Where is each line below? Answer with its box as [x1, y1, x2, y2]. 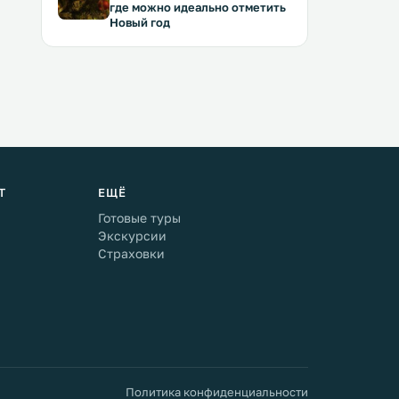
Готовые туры [98, 210, 181, 225]
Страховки [98, 246, 165, 261]
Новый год [110, 15, 170, 29]
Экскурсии [98, 228, 167, 243]
